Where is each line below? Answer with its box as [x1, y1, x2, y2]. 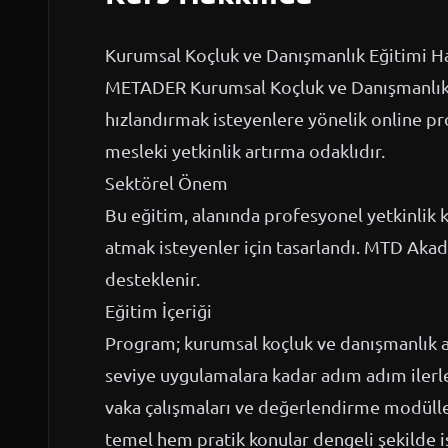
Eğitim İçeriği [105, 300, 212, 321]
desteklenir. [105, 268, 200, 289]
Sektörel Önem [105, 172, 228, 193]
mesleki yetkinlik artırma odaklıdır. [105, 140, 385, 161]
